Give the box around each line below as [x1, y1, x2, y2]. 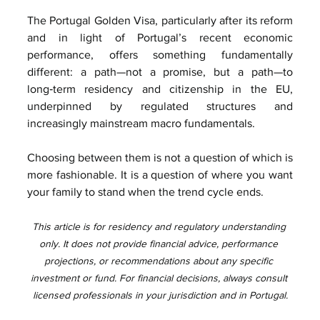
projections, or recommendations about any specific [44, 254, 276, 266]
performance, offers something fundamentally [27, 48, 293, 61]
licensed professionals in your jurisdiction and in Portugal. [32, 289, 288, 301]
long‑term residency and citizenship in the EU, [27, 82, 293, 95]
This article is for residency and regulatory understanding [31, 220, 289, 232]
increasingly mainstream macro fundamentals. [27, 116, 255, 129]
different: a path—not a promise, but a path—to [27, 65, 293, 78]
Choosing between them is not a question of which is [27, 151, 293, 164]
